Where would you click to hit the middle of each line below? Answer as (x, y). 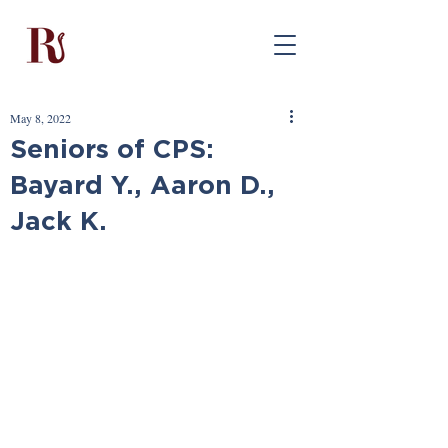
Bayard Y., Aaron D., (142, 184)
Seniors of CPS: (112, 148)
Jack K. (58, 220)
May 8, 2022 (40, 118)
